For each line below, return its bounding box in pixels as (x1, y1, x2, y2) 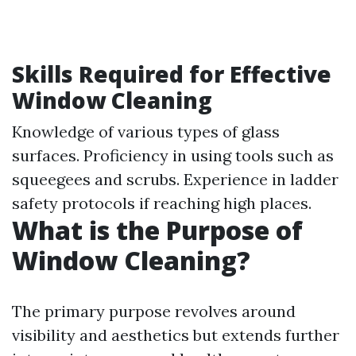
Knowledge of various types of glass (12, 122, 280, 141)
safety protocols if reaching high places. (12, 193, 311, 213)
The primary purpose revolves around (12, 301, 296, 321)
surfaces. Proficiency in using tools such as (12, 145, 334, 165)
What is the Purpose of (12, 213, 303, 247)
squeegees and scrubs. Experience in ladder (12, 169, 339, 189)
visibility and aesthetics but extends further (12, 325, 339, 345)
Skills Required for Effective (12, 59, 331, 89)
